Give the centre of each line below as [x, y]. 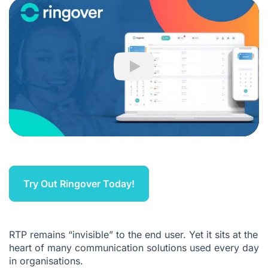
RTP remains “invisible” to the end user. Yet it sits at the [133, 234]
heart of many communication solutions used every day [134, 247]
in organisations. [46, 261]
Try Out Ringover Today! [79, 183]
